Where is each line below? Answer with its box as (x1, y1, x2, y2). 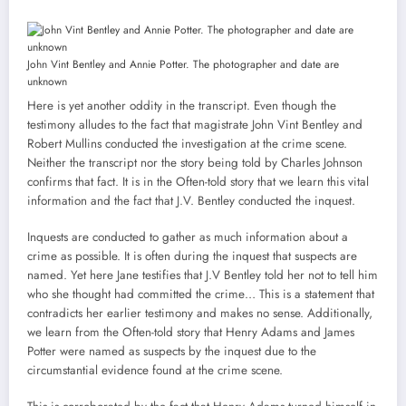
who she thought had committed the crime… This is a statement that (27, 285, 374, 304)
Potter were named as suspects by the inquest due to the (27, 343, 316, 361)
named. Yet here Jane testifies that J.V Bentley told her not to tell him (27, 266, 378, 285)
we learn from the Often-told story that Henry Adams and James (27, 324, 354, 342)
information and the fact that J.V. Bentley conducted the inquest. (27, 192, 355, 210)
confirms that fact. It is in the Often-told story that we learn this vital (27, 173, 369, 191)
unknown (27, 73, 67, 91)
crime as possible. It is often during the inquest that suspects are (27, 247, 357, 266)
